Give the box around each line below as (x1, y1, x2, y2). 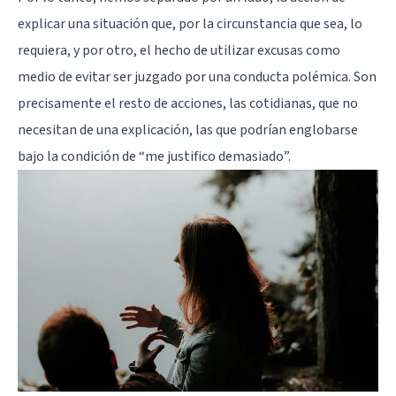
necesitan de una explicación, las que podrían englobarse (18, 119, 358, 140)
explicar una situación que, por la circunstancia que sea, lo (18, 13, 362, 34)
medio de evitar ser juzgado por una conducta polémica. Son (18, 66, 377, 87)
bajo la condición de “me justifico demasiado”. (18, 146, 291, 166)
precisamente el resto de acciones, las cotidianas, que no (18, 93, 358, 113)
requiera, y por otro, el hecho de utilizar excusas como (18, 40, 340, 60)
